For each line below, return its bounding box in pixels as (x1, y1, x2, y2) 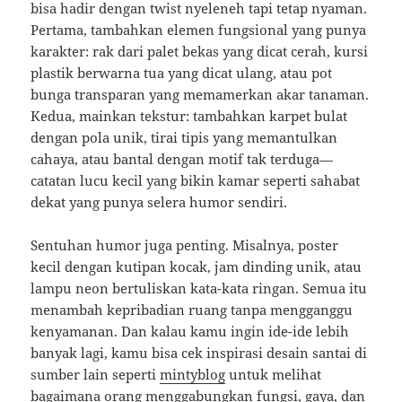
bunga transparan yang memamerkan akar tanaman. (31, 85, 370, 104)
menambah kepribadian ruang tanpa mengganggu (31, 301, 354, 319)
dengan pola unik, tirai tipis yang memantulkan (31, 128, 338, 147)
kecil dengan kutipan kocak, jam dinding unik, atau (31, 258, 363, 276)
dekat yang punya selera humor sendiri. (31, 193, 288, 212)
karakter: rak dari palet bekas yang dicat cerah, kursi (31, 42, 369, 61)
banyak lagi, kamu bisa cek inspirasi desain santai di (31, 344, 368, 363)
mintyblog (160, 365, 226, 384)
